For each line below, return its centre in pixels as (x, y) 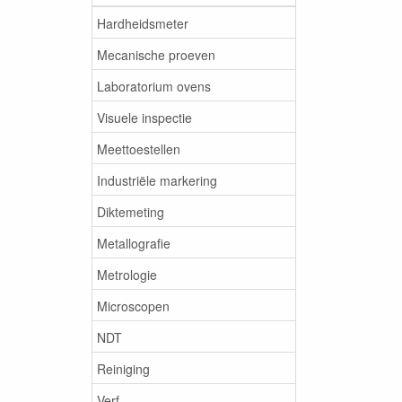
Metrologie (127, 274)
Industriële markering (157, 180)
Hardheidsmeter (143, 23)
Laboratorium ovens (154, 86)
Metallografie (134, 243)
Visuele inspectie (144, 117)
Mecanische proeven (156, 54)
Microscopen (133, 306)
